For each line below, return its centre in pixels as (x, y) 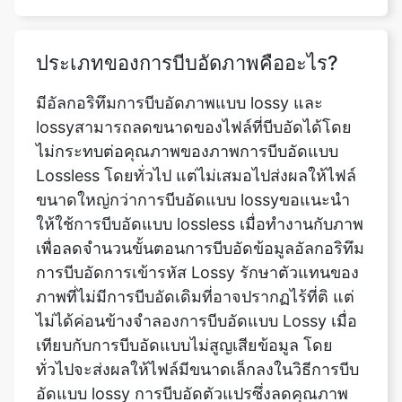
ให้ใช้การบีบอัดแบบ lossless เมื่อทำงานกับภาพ (200, 170)
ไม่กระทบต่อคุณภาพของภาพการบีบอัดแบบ (187, 98)
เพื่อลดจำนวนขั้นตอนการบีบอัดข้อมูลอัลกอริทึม (200, 195)
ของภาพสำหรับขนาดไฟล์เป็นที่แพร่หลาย (179, 364)
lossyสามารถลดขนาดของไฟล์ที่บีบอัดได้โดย (194, 74)
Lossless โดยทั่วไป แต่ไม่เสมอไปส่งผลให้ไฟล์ (196, 122)
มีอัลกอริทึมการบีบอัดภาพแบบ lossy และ (179, 49)
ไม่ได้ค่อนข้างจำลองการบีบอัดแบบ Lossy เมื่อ (197, 267)
